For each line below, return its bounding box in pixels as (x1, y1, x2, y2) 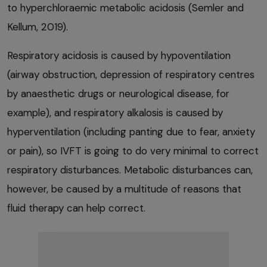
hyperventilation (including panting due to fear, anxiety (7, 125, 255, 139)
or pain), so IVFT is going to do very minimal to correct (7, 144, 259, 158)
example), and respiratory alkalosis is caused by (7, 106, 223, 120)
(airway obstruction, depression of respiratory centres (7, 68, 254, 82)
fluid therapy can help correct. (7, 201, 145, 215)
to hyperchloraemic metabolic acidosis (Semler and (7, 1, 244, 15)
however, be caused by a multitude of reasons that (7, 182, 241, 196)
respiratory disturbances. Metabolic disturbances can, (7, 163, 253, 177)
